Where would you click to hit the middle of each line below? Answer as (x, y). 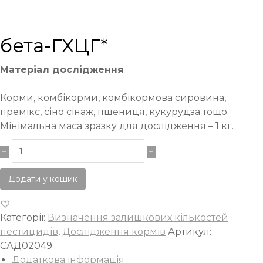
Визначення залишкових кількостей (138, 217)
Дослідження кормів (114, 231)
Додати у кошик (43, 179)
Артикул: (190, 231)
